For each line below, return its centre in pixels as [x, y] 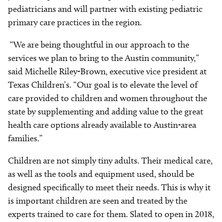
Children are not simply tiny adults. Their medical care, [110, 161]
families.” [25, 138]
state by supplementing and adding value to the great [106, 111]
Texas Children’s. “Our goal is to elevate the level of [103, 85]
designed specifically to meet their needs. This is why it [109, 187]
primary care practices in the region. [75, 22]
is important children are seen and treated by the [98, 201]
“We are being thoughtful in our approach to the [99, 45]
